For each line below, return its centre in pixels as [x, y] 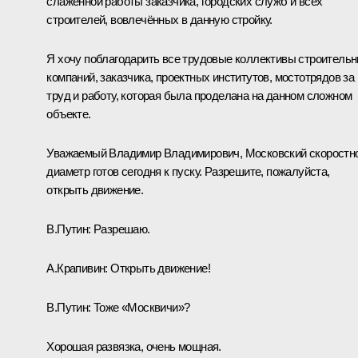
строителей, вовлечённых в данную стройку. [159, 19]
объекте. [69, 113]
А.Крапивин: [77, 268]
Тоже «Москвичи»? [140, 307]
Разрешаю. [120, 229]
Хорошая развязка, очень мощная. [134, 346]
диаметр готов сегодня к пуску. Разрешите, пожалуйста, [188, 171]
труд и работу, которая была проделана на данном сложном [199, 95]
